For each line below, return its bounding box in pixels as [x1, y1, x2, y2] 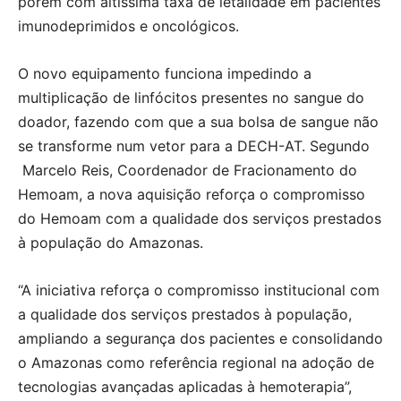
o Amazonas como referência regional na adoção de [18, 354, 374, 371]
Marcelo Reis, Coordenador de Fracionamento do [18, 161, 357, 179]
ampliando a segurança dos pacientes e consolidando [18, 329, 383, 347]
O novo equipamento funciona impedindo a [18, 64, 311, 82]
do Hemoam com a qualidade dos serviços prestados [18, 209, 381, 227]
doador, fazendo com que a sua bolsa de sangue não [18, 113, 379, 131]
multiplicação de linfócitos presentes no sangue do [18, 89, 364, 107]
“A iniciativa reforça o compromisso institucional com [18, 281, 380, 299]
